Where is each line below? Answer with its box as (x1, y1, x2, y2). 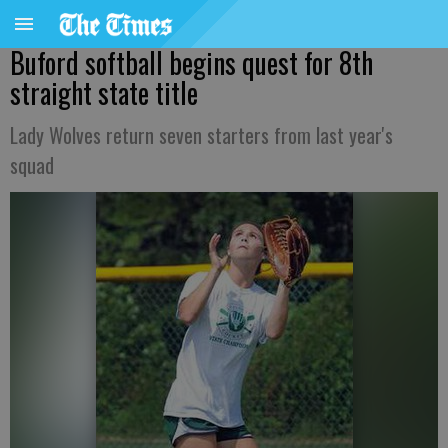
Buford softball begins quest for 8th (10, 42, 373, 83)
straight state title (10, 72, 198, 113)
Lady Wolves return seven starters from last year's (10, 120, 393, 150)
